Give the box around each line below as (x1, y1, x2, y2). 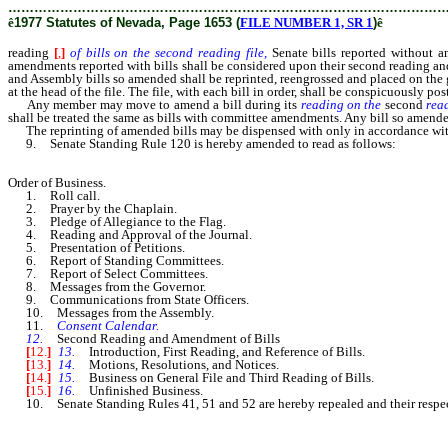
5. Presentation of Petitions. (8, 240, 185, 256)
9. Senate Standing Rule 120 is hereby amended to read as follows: (8, 136, 396, 152)
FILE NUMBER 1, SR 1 (240, 15, 373, 31)
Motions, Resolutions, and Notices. (75, 357, 279, 373)
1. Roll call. (8, 188, 100, 204)
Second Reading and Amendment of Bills (57, 331, 280, 347)
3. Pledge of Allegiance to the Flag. (8, 214, 226, 230)
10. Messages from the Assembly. (8, 305, 214, 321)
